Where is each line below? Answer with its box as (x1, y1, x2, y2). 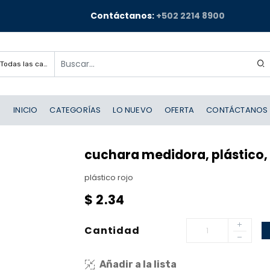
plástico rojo (84, 172, 134, 183)
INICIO (13, 104, 38, 116)
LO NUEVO (113, 104, 153, 116)
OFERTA (165, 104, 195, 116)
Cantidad (84, 223, 140, 237)
